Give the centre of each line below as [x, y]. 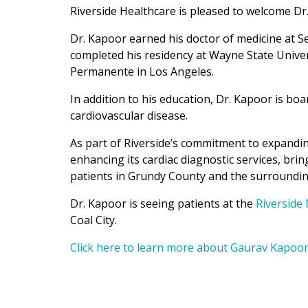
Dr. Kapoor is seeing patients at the [162, 203]
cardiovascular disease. [129, 115]
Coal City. [93, 220]
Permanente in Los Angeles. [142, 71]
